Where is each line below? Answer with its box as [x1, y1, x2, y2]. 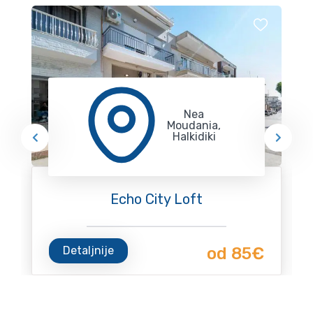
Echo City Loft [110, 190, 203, 208]
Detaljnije [63, 243, 114, 257]
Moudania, [167, 118, 221, 132]
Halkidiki [172, 129, 216, 143]
